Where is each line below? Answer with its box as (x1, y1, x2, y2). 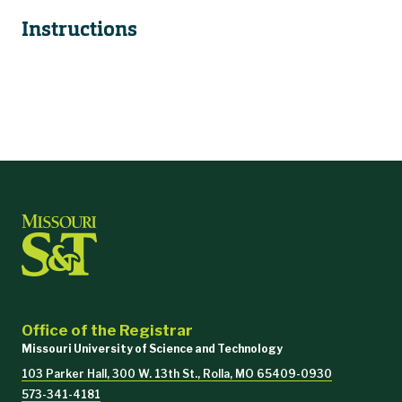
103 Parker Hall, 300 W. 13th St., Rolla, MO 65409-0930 (22, 367, 332, 381)
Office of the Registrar (22, 320, 193, 339)
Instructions (22, 16, 137, 43)
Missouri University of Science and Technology (22, 342, 283, 356)
